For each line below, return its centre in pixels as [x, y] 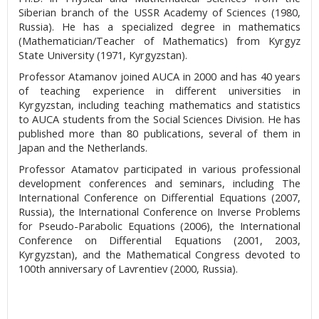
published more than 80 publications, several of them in [159, 133]
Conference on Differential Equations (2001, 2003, [159, 240]
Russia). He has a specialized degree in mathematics [159, 26]
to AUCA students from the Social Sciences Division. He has [159, 119]
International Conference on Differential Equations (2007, [159, 197]
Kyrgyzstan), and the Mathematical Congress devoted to [159, 254]
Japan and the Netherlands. [84, 147]
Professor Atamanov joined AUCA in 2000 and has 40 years [159, 76]
